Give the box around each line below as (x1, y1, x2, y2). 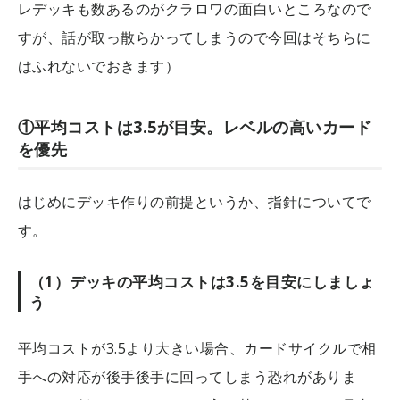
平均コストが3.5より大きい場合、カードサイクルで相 (18, 338, 377, 359)
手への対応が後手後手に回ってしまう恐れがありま (18, 367, 357, 387)
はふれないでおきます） (18, 56, 180, 77)
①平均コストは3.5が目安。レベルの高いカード (18, 116, 372, 138)
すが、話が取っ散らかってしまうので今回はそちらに (18, 28, 371, 48)
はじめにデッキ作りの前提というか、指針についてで (18, 192, 371, 212)
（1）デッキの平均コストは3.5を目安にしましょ (29, 271, 375, 293)
